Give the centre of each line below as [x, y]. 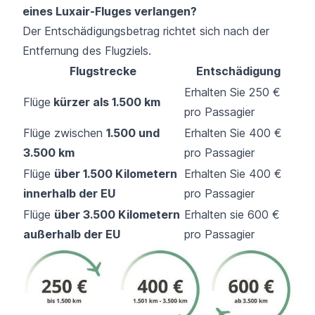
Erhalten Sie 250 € [232, 92]
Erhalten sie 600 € [232, 214]
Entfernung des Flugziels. [87, 50]
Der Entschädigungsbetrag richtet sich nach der [146, 31]
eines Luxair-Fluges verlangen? [110, 11]
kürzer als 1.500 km [105, 102]
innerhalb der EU [69, 193]
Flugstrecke [103, 71]
